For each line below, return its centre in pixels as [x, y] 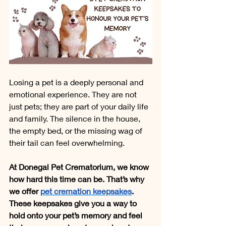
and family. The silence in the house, [76, 118]
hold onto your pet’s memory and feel [77, 215]
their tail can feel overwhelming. [67, 142]
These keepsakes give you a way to [74, 203]
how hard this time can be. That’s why [78, 179]
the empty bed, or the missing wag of [77, 130]
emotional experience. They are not [74, 94]
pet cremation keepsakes [86, 191]
